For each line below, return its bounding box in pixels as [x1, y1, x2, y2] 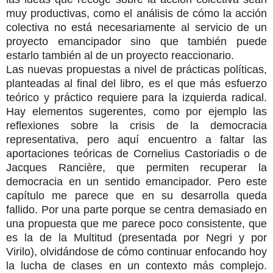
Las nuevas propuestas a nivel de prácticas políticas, [6, 63, 267, 76]
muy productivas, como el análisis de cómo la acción [6, 7, 267, 19]
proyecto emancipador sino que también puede [6, 35, 267, 48]
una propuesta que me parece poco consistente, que [6, 217, 267, 230]
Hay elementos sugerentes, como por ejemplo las [6, 105, 267, 118]
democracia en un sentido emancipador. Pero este [6, 175, 267, 188]
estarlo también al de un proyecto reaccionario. [6, 49, 234, 62]
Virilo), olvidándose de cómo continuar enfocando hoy [6, 245, 267, 258]
